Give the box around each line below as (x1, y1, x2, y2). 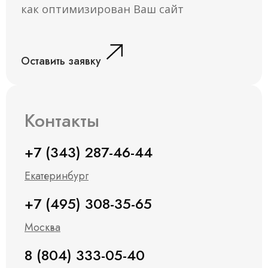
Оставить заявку (21, 53, 101, 69)
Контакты (25, 108, 99, 133)
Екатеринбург (25, 168, 89, 184)
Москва (25, 220, 60, 235)
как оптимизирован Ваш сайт (21, 2, 184, 16)
